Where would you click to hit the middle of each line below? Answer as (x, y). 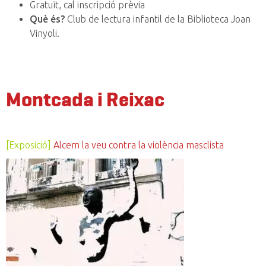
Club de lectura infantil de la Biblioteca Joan (158, 19)
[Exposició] (28, 145)
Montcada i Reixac (85, 100)
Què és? (47, 19)
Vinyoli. (45, 34)
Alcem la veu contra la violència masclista (139, 145)
